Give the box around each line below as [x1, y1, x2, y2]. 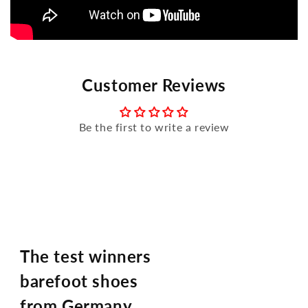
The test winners [20, 245, 151, 266]
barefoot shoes [20, 270, 138, 291]
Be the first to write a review [78, 120, 230, 133]
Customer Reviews [82, 74, 226, 95]
